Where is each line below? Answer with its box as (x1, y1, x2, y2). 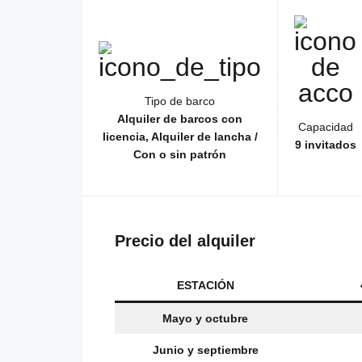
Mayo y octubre (162, 312, 248, 326)
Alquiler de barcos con (117, 112, 242, 126)
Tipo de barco (145, 95, 215, 108)
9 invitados (294, 138, 356, 152)
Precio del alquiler (115, 232, 255, 250)
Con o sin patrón (133, 148, 226, 162)
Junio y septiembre (152, 343, 259, 357)
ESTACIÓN (176, 279, 234, 293)
